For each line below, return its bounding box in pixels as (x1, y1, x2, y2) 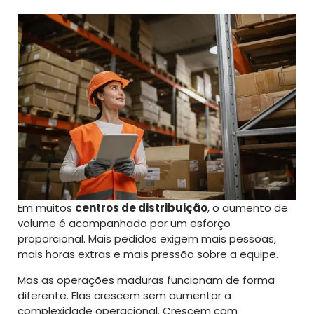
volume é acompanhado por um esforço (18, 215, 231, 231)
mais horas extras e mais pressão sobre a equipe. (18, 246, 278, 261)
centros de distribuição (75, 200, 207, 215)
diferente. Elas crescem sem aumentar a (18, 287, 231, 303)
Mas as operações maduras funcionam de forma (18, 272, 275, 287)
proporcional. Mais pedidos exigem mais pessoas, (18, 231, 276, 246)
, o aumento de (207, 200, 288, 215)
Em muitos (18, 200, 75, 215)
